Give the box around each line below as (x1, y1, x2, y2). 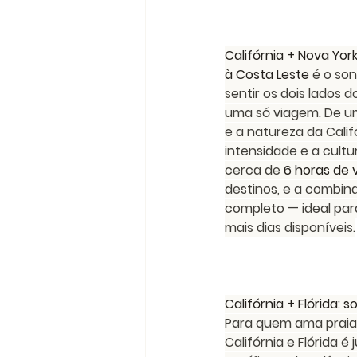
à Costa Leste (225, 65, 309, 84)
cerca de (225, 161, 284, 179)
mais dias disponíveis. (225, 218, 355, 237)
